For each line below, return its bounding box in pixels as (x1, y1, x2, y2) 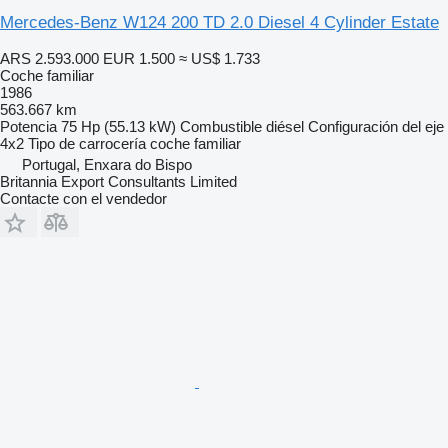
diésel (266, 117, 304, 135)
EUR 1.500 (103, 49, 175, 67)
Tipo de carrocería (28, 134, 146, 152)
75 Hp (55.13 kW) (61, 117, 176, 135)
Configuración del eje (308, 117, 444, 135)
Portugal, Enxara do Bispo (22, 155, 192, 173)
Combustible (180, 117, 262, 135)
